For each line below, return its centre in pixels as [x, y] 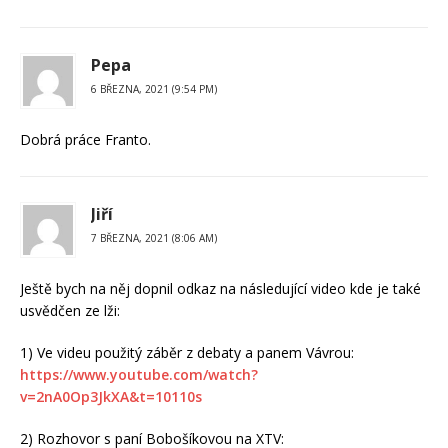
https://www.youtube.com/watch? [139, 374]
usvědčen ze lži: [70, 310]
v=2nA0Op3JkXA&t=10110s [111, 396]
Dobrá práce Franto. [85, 139]
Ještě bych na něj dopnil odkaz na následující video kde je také [220, 288]
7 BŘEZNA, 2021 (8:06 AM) [154, 237]
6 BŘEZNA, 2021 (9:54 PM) [154, 88]
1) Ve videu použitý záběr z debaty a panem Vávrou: [187, 352]
